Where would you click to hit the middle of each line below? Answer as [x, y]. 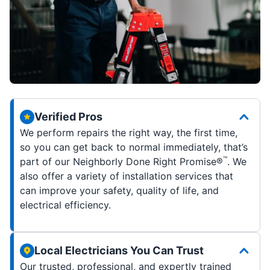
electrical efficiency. [65, 205]
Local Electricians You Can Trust [119, 250]
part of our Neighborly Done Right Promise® [121, 161]
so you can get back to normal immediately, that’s [134, 147]
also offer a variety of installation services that [127, 176]
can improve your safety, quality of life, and [119, 190]
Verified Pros [68, 116]
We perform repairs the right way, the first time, [129, 132]
